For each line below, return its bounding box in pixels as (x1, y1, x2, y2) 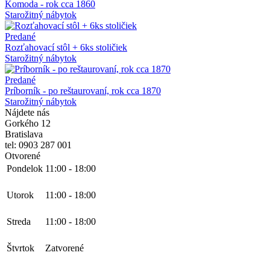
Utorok (7, 189, 34, 200)
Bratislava (5, 128, 43, 139)
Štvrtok (7, 242, 34, 253)
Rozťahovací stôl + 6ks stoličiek (5, 42, 127, 52)
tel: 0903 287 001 (5, 139, 72, 150)
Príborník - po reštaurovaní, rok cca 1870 (5, 85, 161, 96)
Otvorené (5, 150, 40, 161)
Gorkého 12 (5, 118, 51, 128)
